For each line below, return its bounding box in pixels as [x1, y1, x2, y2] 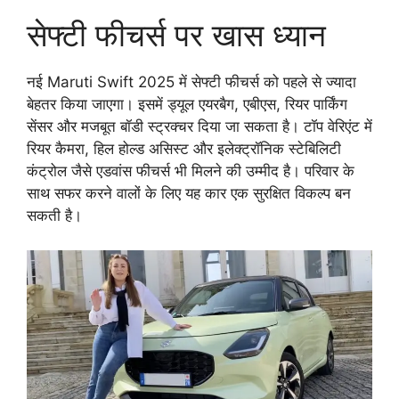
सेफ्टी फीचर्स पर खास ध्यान [27, 16, 326, 54]
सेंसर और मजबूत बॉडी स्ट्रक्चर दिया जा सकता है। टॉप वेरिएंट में [27, 118, 372, 136]
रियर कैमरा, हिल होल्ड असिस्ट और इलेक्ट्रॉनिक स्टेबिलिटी [27, 140, 341, 159]
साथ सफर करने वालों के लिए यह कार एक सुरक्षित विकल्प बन [27, 184, 351, 203]
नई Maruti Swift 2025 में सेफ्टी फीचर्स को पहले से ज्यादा [27, 73, 356, 92]
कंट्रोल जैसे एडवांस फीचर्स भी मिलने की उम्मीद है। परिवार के [27, 162, 354, 181]
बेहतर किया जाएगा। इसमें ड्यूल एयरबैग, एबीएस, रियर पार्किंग [27, 95, 347, 114]
